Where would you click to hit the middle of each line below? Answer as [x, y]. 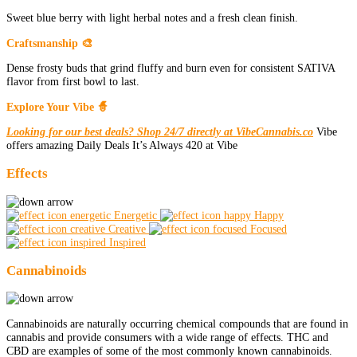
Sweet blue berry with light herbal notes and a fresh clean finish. [152, 18]
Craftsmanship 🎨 [49, 43]
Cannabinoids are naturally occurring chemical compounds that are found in [177, 323]
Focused [269, 228]
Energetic [135, 215]
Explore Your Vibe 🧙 [57, 106]
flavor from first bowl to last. [73, 82]
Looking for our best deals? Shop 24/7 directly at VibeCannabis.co [160, 131]
